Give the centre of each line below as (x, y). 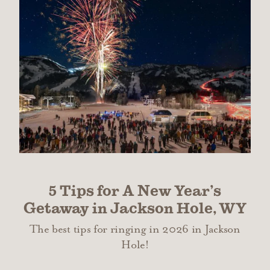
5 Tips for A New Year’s (135, 191)
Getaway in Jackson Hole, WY (135, 209)
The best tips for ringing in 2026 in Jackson (135, 230)
